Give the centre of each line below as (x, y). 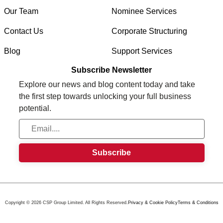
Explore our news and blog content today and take (107, 85)
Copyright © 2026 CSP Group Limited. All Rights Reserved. (66, 203)
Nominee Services (144, 11)
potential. (35, 109)
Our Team (21, 11)
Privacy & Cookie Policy (153, 203)
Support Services (142, 51)
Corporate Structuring (149, 31)
